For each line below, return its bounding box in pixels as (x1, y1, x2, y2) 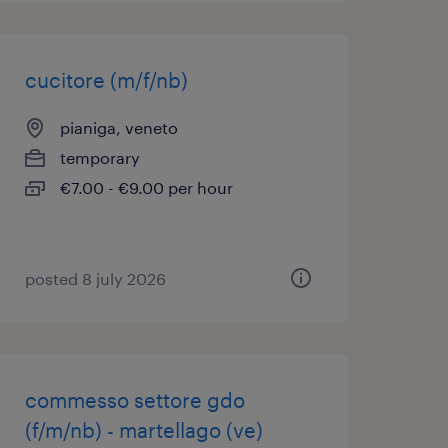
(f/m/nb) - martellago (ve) (24, 418, 263, 442)
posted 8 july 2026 (24, 269, 166, 288)
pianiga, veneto (59, 118, 178, 137)
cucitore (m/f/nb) (24, 68, 188, 92)
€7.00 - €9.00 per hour (59, 178, 233, 197)
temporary (59, 148, 140, 167)
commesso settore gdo (24, 388, 245, 412)
